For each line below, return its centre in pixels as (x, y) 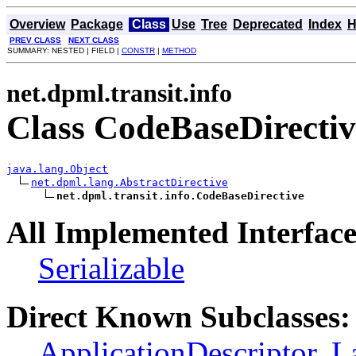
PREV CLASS (35, 40)
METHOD (179, 50)
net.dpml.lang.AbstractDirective (130, 182)
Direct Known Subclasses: (178, 316)
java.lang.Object (57, 168)
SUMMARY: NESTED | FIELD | (64, 50)
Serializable (111, 268)
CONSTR (138, 50)
